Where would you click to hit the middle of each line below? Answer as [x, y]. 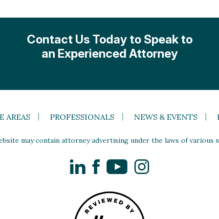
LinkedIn [100, 164]
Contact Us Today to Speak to [109, 39]
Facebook [117, 164]
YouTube [143, 164]
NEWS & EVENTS [165, 117]
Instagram [166, 164]
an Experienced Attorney [109, 53]
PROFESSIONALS [82, 117]
